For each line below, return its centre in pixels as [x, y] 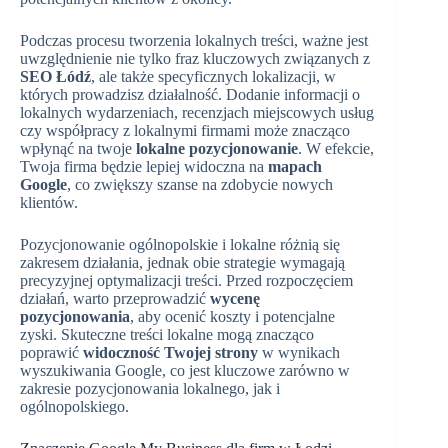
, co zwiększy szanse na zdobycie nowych [200, 185]
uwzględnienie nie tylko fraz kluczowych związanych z [195, 59]
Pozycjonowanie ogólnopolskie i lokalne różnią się [180, 245]
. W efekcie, [336, 149]
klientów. [49, 203]
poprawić [51, 353]
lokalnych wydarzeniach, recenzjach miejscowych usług [197, 113]
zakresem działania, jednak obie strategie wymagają [182, 263]
